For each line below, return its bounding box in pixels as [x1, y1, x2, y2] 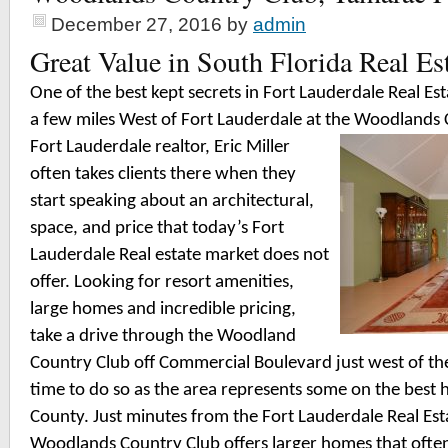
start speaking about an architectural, [30, 192, 314, 211]
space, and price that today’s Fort [30, 219, 284, 238]
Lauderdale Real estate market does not [30, 246, 329, 265]
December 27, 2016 [51, 14, 222, 35]
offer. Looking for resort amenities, [30, 273, 294, 292]
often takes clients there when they [30, 165, 296, 184]
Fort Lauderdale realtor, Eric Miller [30, 138, 290, 157]
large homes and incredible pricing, [30, 300, 296, 319]
